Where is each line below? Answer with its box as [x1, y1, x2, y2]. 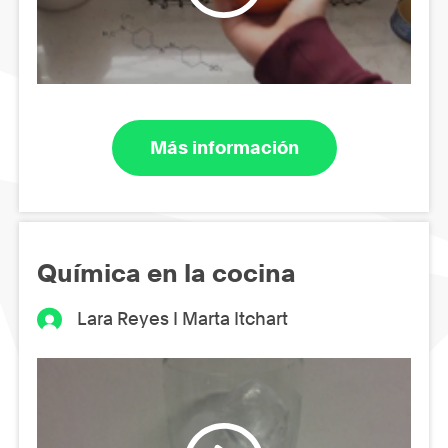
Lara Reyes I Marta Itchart [77, 307, 289, 329]
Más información [149, 137, 299, 159]
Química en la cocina [37, 257, 296, 288]
